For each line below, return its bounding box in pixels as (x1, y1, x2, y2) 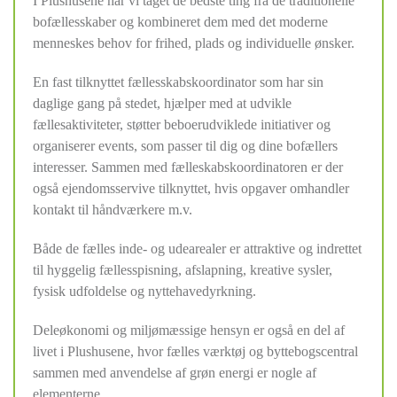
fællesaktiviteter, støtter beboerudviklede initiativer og (33, 116, 331, 132)
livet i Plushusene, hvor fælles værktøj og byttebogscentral (33, 343, 358, 359)
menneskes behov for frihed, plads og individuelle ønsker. (33, 35, 354, 51)
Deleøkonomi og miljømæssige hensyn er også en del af (33, 322, 345, 338)
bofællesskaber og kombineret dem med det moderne (33, 13, 328, 29)
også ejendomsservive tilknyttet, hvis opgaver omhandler (33, 180, 349, 196)
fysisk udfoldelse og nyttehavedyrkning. (33, 283, 260, 299)
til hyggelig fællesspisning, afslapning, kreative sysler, (33, 261, 332, 277)
